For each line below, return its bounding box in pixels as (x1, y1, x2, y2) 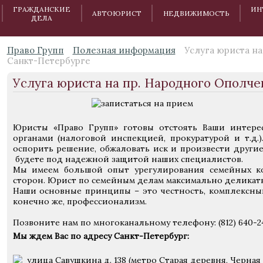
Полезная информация (72, 45, 176, 56)
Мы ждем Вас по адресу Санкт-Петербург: (12, 231, 189, 241)
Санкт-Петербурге (6, 55, 90, 66)
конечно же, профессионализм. (12, 196, 147, 207)
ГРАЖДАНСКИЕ (13, 4, 71, 14)
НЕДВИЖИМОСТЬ (163, 9, 230, 18)
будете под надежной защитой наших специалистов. (12, 154, 243, 164)
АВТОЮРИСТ (92, 9, 142, 18)
